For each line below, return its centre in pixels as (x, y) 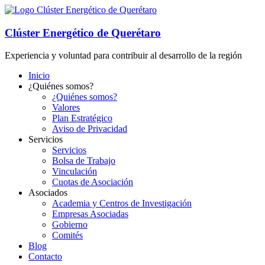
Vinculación (75, 172)
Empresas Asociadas (90, 214)
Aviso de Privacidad (90, 129)
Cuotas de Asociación (93, 182)
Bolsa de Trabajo (84, 161)
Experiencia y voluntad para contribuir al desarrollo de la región (123, 56)
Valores (66, 108)
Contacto (45, 257)
